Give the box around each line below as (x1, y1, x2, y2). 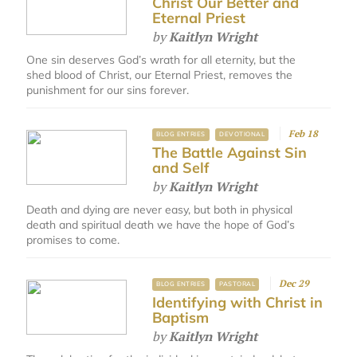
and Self (152, 159, 210, 178)
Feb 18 (288, 127, 319, 140)
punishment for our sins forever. (26, 83, 190, 98)
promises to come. (26, 233, 124, 248)
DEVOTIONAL (219, 130, 265, 139)
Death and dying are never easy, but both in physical (26, 202, 293, 218)
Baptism (152, 308, 210, 328)
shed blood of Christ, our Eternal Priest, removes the (26, 68, 293, 83)
